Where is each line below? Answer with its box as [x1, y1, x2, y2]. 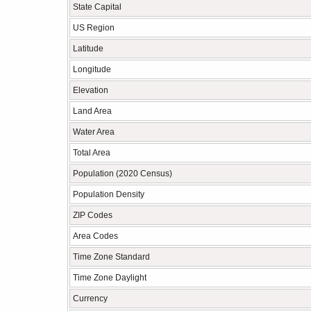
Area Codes [73, 231, 118, 241]
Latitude [73, 44, 103, 53]
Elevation [73, 85, 108, 95]
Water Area [73, 127, 115, 137]
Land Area [73, 106, 112, 116]
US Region [73, 23, 115, 33]
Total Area [73, 148, 110, 158]
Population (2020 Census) [73, 169, 172, 178]
